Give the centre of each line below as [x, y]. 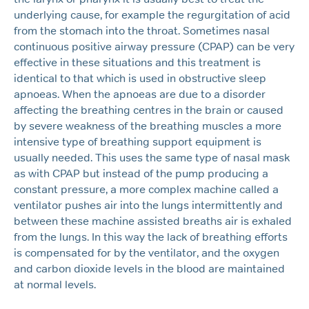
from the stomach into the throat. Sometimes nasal [142, 31]
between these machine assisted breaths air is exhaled [153, 221]
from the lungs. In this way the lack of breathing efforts [151, 237]
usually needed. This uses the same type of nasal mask [152, 158]
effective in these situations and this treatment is [137, 63]
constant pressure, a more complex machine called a [146, 190]
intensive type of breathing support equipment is [138, 142]
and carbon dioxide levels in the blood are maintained [149, 269]
